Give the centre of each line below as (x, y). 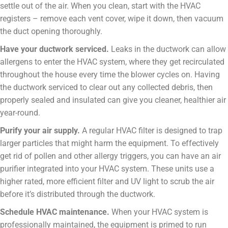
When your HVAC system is (159, 212)
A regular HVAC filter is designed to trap (151, 130)
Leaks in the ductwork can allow (167, 49)
